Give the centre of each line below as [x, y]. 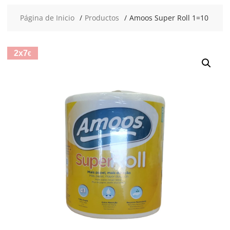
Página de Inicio [47, 18]
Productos [102, 18]
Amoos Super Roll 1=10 [169, 18]
